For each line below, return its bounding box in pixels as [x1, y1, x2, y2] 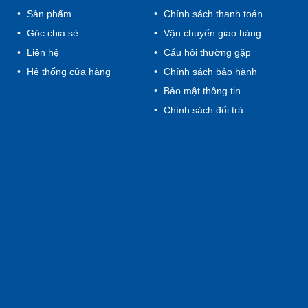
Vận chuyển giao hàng [160, 27, 261, 39]
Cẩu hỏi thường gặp [160, 47, 251, 58]
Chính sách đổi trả [160, 104, 243, 116]
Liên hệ [24, 47, 60, 58]
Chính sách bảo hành [160, 66, 257, 78]
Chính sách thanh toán [160, 8, 263, 20]
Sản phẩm [24, 8, 72, 20]
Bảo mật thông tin [160, 85, 241, 97]
